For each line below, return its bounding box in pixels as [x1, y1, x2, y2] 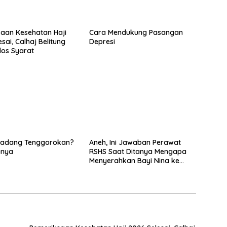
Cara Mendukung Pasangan [89, 27, 183, 37]
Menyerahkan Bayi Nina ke [89, 156, 179, 166]
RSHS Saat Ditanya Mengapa [89, 147, 186, 157]
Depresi [89, 36, 115, 46]
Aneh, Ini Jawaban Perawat [89, 138, 181, 147]
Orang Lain [89, 165, 127, 175]
